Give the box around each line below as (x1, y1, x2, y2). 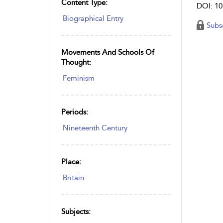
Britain (63, 173, 84, 182)
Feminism (63, 73, 95, 83)
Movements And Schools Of (61, 47, 154, 57)
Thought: (61, 57, 91, 67)
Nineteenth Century (63, 123, 127, 132)
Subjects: (61, 207, 91, 216)
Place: (61, 157, 81, 166)
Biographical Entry (63, 13, 123, 23)
